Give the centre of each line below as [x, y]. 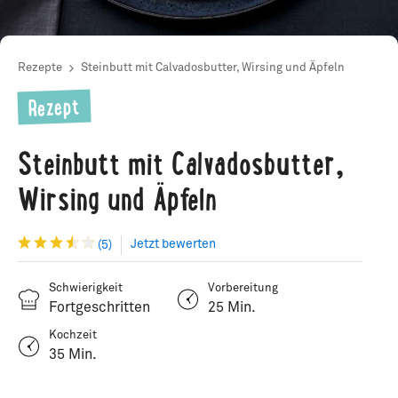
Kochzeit [73, 335]
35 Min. [73, 354]
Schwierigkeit [86, 288]
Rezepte [40, 68]
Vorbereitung [243, 288]
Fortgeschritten [99, 307]
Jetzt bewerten [173, 244]
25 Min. [232, 307]
